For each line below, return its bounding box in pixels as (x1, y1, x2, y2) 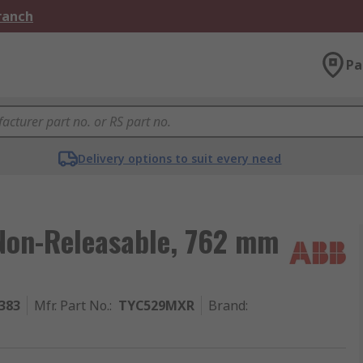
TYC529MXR (118, 297, 194, 314)
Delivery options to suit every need (78, 151, 282, 166)
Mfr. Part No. (34, 297, 109, 314)
